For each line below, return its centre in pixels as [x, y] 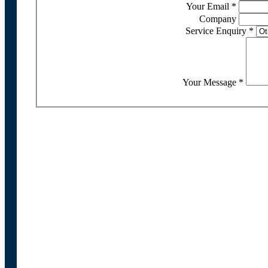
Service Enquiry [217, 31]
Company [219, 19]
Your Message [211, 82]
